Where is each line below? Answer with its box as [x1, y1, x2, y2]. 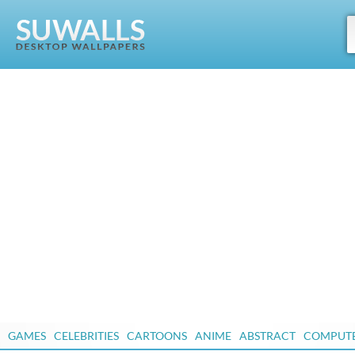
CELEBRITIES [54, 329, 119, 342]
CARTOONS [127, 329, 187, 342]
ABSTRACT [239, 329, 296, 342]
